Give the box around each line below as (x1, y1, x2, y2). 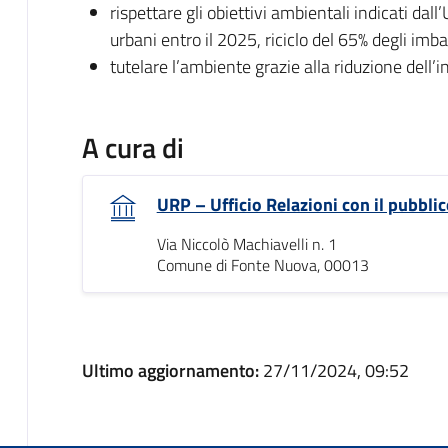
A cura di (81, 125, 184, 169)
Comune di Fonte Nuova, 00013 (156, 252, 369, 277)
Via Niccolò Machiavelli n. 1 (156, 231, 337, 256)
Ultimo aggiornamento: (81, 356, 263, 384)
